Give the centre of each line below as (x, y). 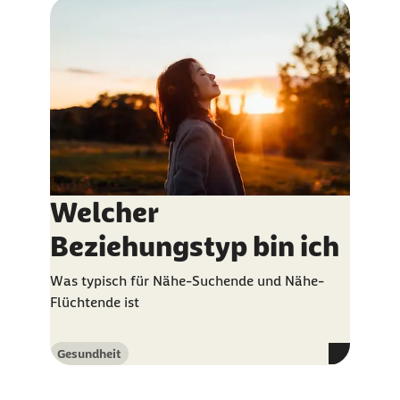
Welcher (104, 212)
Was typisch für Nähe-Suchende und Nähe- (187, 281)
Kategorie (84, 361)
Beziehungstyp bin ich (195, 246)
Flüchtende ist (95, 302)
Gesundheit (89, 354)
